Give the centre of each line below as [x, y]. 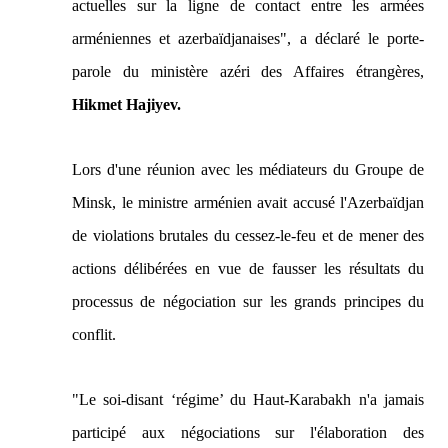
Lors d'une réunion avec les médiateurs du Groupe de [248, 169]
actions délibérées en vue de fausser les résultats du [248, 268]
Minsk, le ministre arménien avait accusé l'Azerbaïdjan [248, 202]
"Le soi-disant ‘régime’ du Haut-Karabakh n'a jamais [248, 399]
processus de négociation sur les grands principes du [248, 301]
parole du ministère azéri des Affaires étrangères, [248, 71]
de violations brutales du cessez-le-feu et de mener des [248, 235]
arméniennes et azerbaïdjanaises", [182, 38]
